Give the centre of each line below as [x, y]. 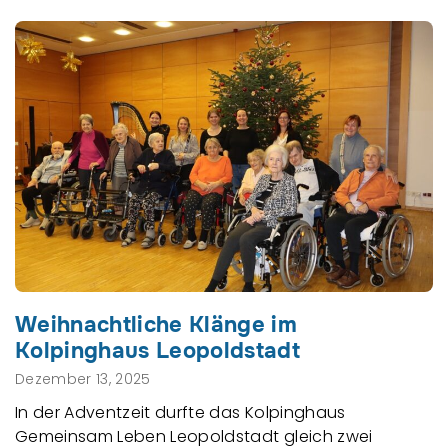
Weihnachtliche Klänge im [156, 325]
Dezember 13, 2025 [83, 379]
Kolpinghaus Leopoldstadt [158, 351]
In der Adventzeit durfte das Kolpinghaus [180, 413]
